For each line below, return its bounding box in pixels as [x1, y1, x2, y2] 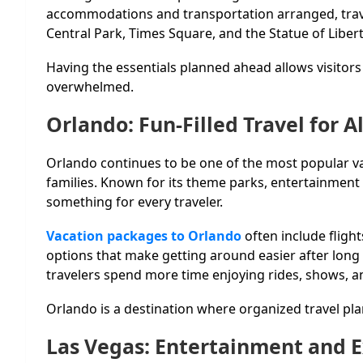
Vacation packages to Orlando [46, 226, 245, 245]
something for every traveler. [46, 192, 223, 211]
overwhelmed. [46, 77, 134, 96]
